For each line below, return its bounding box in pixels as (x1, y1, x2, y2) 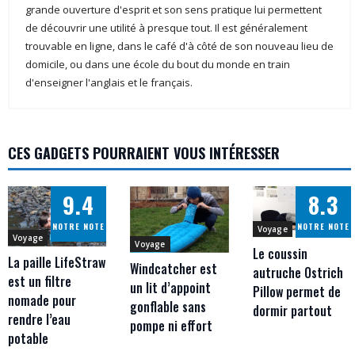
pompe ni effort (130, 316, 213, 336)
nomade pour (8, 291, 76, 311)
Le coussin (252, 244, 307, 264)
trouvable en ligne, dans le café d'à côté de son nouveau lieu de (25, 38, 334, 53)
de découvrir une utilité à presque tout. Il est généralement (25, 20, 307, 35)
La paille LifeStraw (8, 253, 105, 273)
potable (8, 329, 48, 349)
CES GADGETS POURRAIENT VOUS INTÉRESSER (8, 142, 280, 163)
